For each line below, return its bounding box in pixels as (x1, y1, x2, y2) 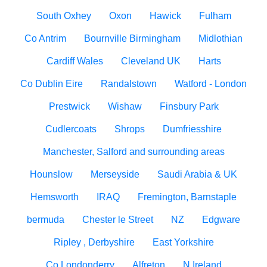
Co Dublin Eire (20, 79, 83, 89)
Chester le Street (82, 215, 153, 225)
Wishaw (107, 101, 142, 111)
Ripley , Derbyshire (53, 237, 135, 247)
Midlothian (198, 33, 243, 44)
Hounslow (30, 169, 73, 179)
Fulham (198, 11, 231, 21)
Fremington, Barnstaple (138, 192, 237, 202)
